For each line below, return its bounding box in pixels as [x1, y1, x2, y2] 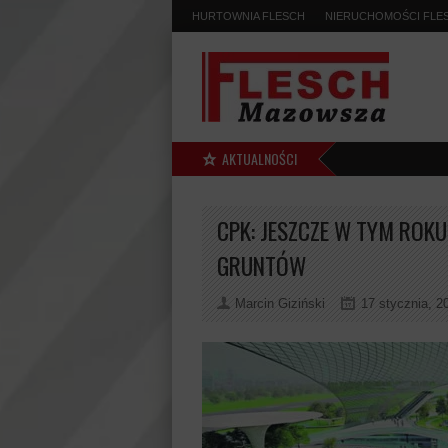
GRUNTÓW [217, 248, 306, 283]
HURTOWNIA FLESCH [192, 10, 305, 22]
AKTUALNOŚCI [222, 148, 297, 169]
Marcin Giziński [235, 296, 325, 311]
